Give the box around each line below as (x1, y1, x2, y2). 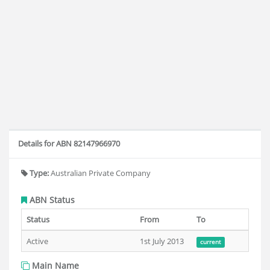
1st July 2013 (140, 236, 184, 246)
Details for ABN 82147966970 (18, 138, 120, 149)
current (199, 238, 221, 246)
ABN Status (27, 194, 75, 206)
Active (27, 236, 48, 246)
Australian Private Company (49, 168, 151, 178)
